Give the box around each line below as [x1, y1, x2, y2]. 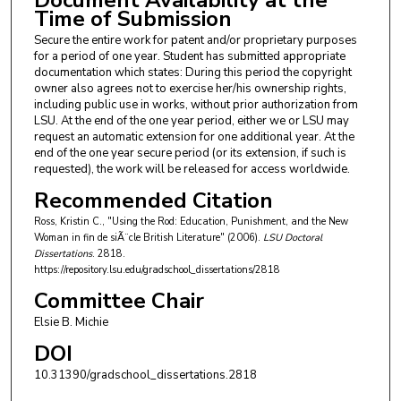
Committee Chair [33, 286, 204, 315]
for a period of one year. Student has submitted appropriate [33, 48, 346, 65]
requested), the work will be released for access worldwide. [33, 161, 350, 178]
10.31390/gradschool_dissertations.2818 [33, 366, 257, 383]
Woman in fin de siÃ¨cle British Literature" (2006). [33, 231, 263, 245]
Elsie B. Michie [33, 313, 108, 330]
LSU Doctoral [262, 231, 322, 245]
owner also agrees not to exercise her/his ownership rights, [33, 81, 346, 98]
